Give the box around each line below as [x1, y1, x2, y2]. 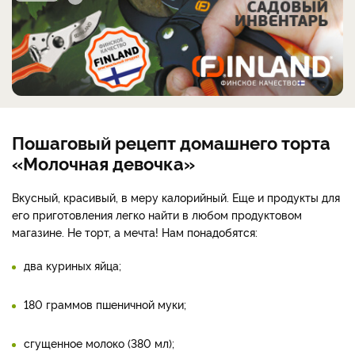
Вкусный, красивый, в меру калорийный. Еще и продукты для [12, 189, 340, 205]
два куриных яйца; [24, 258, 121, 273]
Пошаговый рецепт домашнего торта [12, 130, 330, 155]
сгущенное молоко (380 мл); [24, 335, 174, 351]
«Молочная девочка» [12, 151, 195, 175]
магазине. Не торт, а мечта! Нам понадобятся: [12, 224, 258, 240]
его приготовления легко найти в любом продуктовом [12, 207, 302, 223]
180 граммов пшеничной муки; [24, 296, 186, 312]
